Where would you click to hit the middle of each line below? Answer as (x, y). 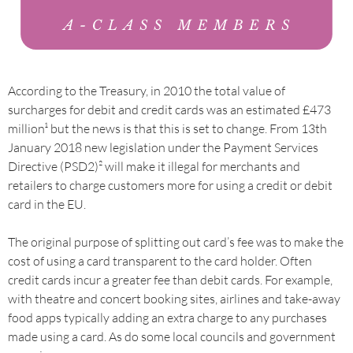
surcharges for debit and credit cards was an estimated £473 (169, 110)
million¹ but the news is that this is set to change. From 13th (167, 128)
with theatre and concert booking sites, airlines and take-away (174, 299)
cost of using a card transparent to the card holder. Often (160, 261)
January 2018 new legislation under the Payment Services (163, 147)
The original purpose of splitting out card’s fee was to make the (176, 242)
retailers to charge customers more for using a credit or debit (170, 185)
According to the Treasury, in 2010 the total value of (147, 91)
